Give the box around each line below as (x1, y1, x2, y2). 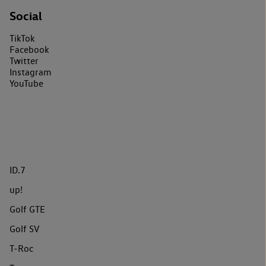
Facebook (9, 43, 49, 55)
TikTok (9, 32, 35, 44)
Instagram (9, 66, 52, 78)
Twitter (9, 55, 39, 66)
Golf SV (9, 223, 39, 235)
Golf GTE (9, 203, 45, 215)
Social (9, 8, 42, 23)
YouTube (9, 77, 43, 89)
